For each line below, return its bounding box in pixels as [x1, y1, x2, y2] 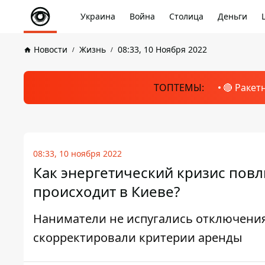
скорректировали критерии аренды [33, 230, 243, 245]
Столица [169, 11, 203, 22]
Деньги [218, 11, 247, 22]
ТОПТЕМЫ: [153, 81, 204, 94]
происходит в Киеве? [33, 182, 180, 201]
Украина [80, 11, 115, 22]
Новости [34, 44, 67, 55]
